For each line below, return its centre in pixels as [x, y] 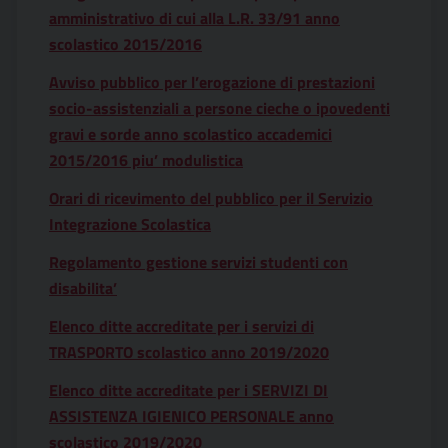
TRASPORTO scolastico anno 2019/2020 [189, 352]
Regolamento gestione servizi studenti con [198, 262]
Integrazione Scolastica [130, 224]
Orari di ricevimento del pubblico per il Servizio [211, 198]
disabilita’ [83, 288]
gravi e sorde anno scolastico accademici [190, 134]
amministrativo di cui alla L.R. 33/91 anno [194, 18]
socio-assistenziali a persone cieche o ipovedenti [219, 108]
